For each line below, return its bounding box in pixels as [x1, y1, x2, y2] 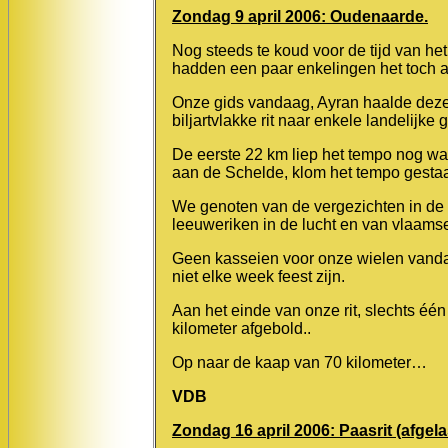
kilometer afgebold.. [172, 319, 311, 337]
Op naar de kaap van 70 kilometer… [172, 353, 427, 371]
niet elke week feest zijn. [172, 267, 345, 285]
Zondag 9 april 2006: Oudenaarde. [172, 7, 428, 25]
